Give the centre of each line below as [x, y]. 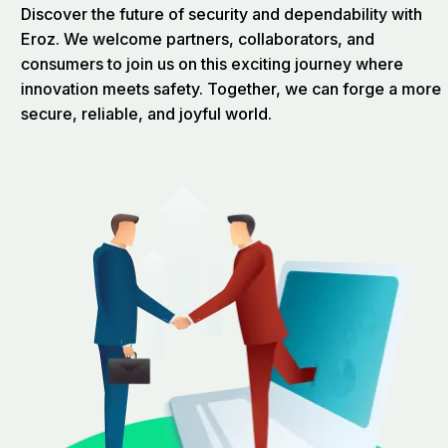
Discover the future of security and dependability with [221, 12]
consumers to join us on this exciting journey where [212, 62]
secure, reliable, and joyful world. [146, 112]
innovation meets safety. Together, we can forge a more [231, 87]
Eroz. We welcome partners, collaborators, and [197, 37]
